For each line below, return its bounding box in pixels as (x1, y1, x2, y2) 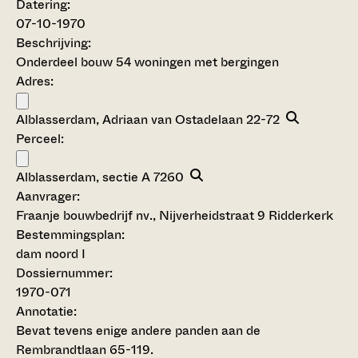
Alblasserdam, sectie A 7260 (16, 168, 190, 187)
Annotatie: (16, 302, 77, 321)
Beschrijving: (16, 34, 91, 53)
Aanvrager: (16, 187, 80, 206)
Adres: (16, 72, 54, 91)
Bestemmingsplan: (16, 225, 125, 245)
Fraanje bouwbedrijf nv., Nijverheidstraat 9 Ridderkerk (16, 206, 333, 225)
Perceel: (16, 129, 64, 149)
